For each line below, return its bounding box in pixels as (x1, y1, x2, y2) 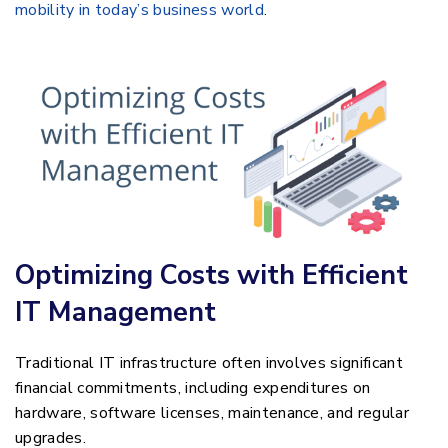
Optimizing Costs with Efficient (15, 257, 408, 295)
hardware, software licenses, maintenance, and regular (15, 402, 409, 425)
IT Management (15, 294, 216, 332)
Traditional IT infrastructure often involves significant (15, 352, 403, 375)
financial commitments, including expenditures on (15, 377, 371, 400)
